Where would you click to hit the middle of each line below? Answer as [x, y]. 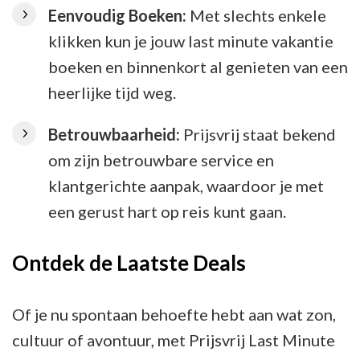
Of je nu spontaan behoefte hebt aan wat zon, [174, 314]
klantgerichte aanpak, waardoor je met [186, 186]
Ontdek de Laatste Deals [129, 263]
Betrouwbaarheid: [114, 134]
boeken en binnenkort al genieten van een [198, 67]
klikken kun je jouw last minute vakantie [191, 41]
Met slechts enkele [256, 15]
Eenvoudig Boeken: [117, 15]
